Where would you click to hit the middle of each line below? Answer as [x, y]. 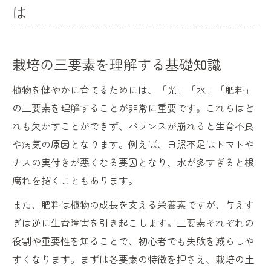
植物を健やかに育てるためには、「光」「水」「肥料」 [133, 90]
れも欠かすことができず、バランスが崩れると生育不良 [133, 126]
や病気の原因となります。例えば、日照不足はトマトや [133, 144]
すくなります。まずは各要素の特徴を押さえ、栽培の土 [133, 259]
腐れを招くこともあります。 [75, 181]
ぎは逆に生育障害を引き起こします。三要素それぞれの [133, 223]
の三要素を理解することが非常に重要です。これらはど [133, 108]
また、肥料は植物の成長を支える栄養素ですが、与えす [133, 205]
